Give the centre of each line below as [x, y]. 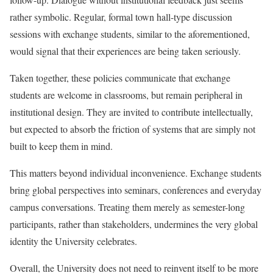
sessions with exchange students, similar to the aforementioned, [130, 34]
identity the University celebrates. [73, 241]
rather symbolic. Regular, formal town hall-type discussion [121, 17]
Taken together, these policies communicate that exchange [120, 78]
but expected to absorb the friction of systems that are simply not [133, 129]
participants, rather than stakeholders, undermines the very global [134, 224]
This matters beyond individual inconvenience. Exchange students [136, 173]
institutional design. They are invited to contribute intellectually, [131, 112]
